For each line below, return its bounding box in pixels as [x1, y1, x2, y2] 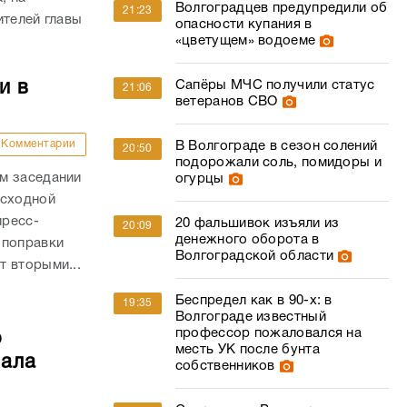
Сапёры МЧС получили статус [174, 79, 375, 92]
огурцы [174, 173, 224, 185]
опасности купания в [174, 18, 313, 31]
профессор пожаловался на [174, 327, 362, 340]
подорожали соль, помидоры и [174, 156, 382, 169]
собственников [174, 360, 275, 372]
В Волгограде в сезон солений [174, 140, 378, 153]
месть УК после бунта [174, 343, 320, 356]
